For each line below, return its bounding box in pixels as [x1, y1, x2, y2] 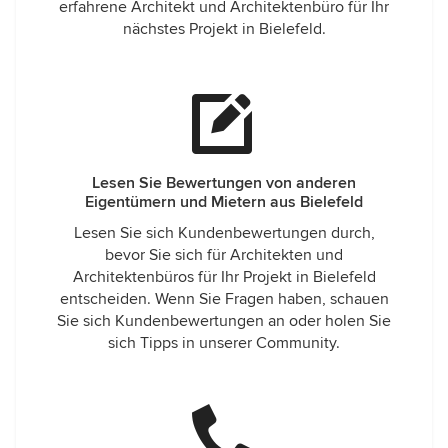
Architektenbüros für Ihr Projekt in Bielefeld [72, 267, 376, 287]
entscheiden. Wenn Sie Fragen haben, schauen [59, 289, 389, 309]
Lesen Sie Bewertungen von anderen [92, 173, 356, 193]
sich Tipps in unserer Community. [108, 333, 340, 353]
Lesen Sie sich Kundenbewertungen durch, [73, 223, 375, 243]
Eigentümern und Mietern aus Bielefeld [85, 192, 363, 212]
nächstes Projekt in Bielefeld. [122, 19, 326, 39]
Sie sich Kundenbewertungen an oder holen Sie [57, 311, 391, 331]
